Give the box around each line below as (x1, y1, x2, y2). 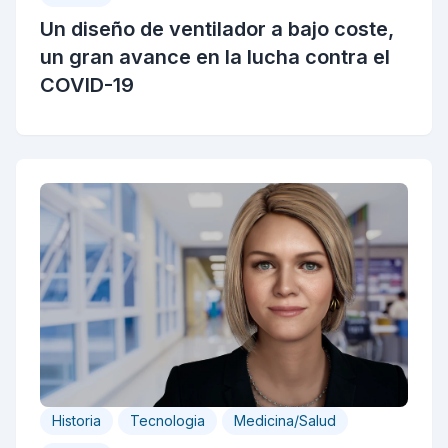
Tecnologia (130, 412, 205, 429)
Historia (52, 412, 101, 429)
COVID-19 (40, 73, 134, 97)
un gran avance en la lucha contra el (40, 45, 390, 69)
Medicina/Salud (234, 412, 336, 429)
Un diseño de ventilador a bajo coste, (40, 17, 394, 41)
